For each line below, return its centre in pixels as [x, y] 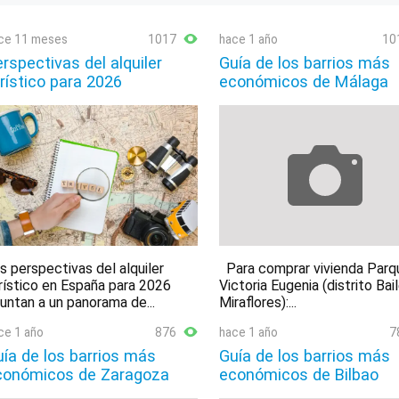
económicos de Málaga [303, 81]
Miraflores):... [257, 303]
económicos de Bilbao [298, 375]
